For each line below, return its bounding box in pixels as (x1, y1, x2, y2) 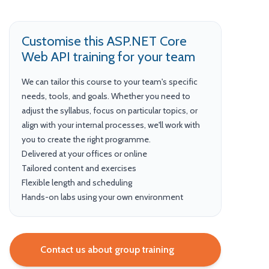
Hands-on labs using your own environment (22, 192, 183, 202)
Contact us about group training (40, 244, 174, 255)
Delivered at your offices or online (22, 148, 147, 159)
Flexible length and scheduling (22, 177, 132, 188)
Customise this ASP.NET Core (22, 33, 187, 49)
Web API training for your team (22, 49, 195, 65)
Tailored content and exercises (22, 163, 136, 174)
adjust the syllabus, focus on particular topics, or (22, 105, 198, 116)
